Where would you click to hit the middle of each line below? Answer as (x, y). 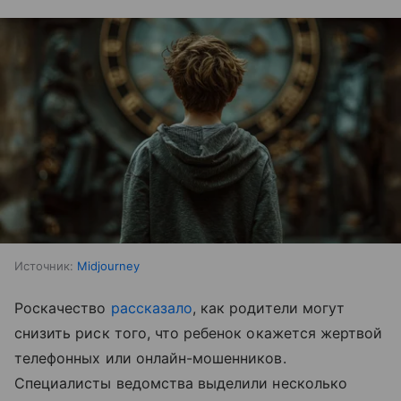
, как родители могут (269, 308)
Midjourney (108, 266)
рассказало (152, 308)
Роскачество (63, 308)
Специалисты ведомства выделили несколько (181, 384)
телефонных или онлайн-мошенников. (150, 358)
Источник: (44, 266)
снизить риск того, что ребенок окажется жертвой (199, 333)
